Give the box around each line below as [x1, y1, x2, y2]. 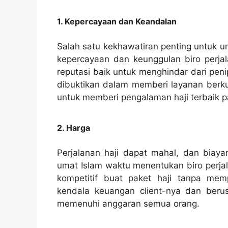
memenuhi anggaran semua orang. [57, 198, 199, 209]
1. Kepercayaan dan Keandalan [57, 16, 177, 27]
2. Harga [57, 122, 90, 133]
